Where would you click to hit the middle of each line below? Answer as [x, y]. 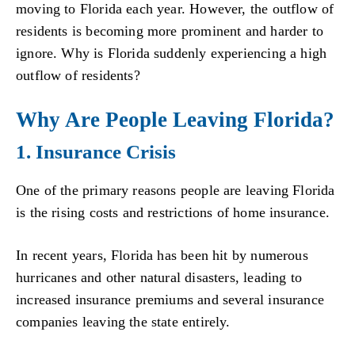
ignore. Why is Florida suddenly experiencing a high [172, 53]
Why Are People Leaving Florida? [175, 119]
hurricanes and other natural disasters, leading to [159, 277]
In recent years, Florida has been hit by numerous [162, 255]
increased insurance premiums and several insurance [170, 299]
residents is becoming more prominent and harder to [170, 31]
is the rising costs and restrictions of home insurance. [173, 213]
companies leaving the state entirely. [123, 321]
